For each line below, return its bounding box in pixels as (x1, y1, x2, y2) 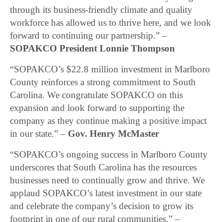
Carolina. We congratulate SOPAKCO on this (10, 90, 183, 101)
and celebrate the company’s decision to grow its (10, 201, 194, 212)
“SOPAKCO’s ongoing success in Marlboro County (10, 149, 208, 160)
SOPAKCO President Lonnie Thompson (10, 43, 175, 54)
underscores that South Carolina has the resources (10, 162, 197, 173)
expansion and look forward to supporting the (10, 103, 185, 113)
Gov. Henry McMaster (68, 128, 160, 139)
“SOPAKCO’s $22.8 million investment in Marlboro (10, 64, 211, 75)
